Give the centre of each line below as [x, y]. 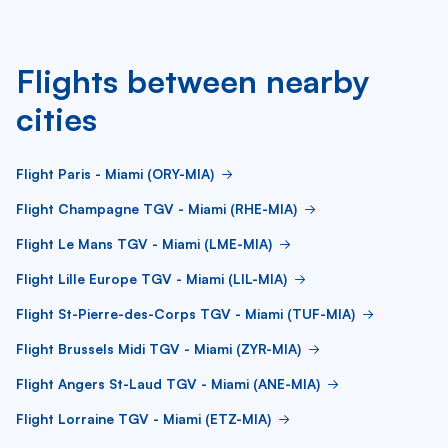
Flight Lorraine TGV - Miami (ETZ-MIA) [143, 418]
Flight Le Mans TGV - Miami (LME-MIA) [144, 243]
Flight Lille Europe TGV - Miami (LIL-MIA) [151, 278]
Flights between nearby [192, 81]
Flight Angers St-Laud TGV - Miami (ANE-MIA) [168, 383]
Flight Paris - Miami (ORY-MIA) [115, 173]
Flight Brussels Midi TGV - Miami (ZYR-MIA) [158, 348]
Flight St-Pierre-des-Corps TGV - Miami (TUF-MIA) [185, 313]
